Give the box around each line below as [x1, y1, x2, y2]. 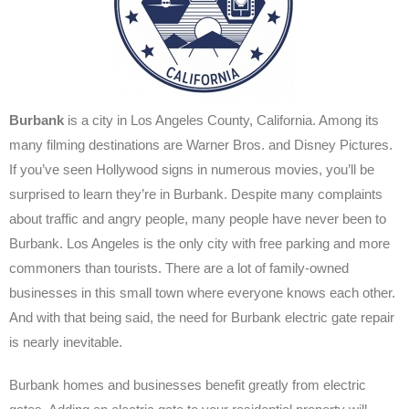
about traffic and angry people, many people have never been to [9, 210, 386, 226]
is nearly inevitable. [9, 333, 130, 350]
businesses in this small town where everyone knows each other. [9, 284, 395, 300]
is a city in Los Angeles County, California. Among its [64, 111, 379, 128]
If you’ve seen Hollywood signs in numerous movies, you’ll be [9, 161, 374, 177]
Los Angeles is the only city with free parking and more [67, 235, 390, 251]
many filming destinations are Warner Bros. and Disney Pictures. [9, 136, 393, 152]
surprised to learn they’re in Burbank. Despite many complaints [9, 185, 383, 202]
